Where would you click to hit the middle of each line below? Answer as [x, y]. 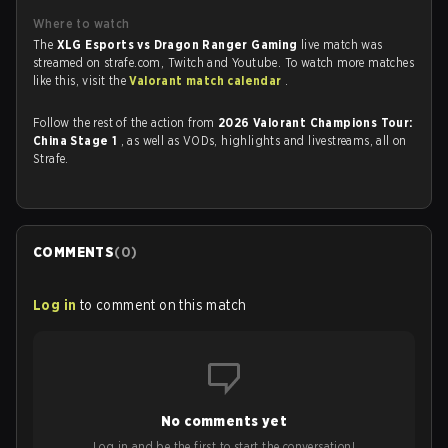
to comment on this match [163, 305]
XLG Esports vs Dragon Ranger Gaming [179, 44]
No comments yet [224, 421]
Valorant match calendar [207, 80]
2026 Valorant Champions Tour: [315, 122]
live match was [342, 44]
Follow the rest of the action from [125, 122]
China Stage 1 [77, 140]
